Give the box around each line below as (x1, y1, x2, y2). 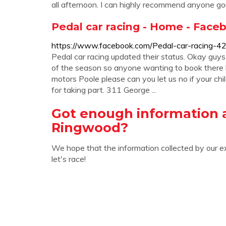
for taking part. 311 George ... (51, 85, 156, 95)
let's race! (51, 154, 86, 164)
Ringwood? (51, 120, 128, 135)
